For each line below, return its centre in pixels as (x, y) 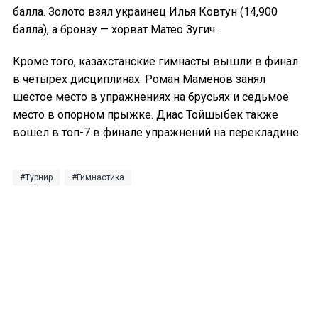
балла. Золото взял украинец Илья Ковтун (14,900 (145, 11)
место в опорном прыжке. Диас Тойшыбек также (146, 114)
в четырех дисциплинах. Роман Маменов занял (139, 79)
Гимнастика (100, 177)
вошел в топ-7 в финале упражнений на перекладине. (157, 132)
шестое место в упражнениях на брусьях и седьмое (151, 97)
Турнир (39, 177)
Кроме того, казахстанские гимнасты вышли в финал (155, 61)
